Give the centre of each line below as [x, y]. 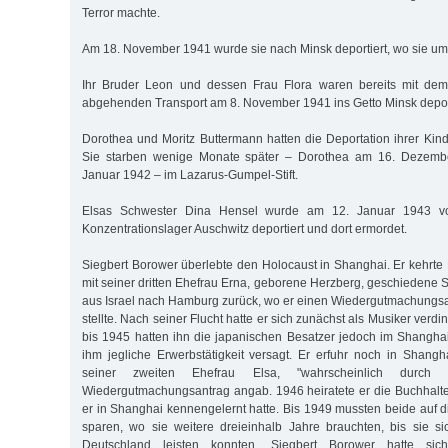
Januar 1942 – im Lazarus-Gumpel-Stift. [190, 174]
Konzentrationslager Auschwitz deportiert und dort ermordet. [244, 228]
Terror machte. [121, 12]
